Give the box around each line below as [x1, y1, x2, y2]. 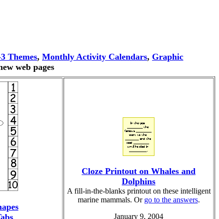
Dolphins [122, 176, 155, 186]
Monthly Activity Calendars [42, 52, 147, 62]
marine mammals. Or [77, 196, 144, 204]
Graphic [152, 52, 183, 62]
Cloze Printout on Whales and [82, 166, 196, 176]
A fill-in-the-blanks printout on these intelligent [66, 187, 211, 195]
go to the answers [144, 196, 198, 204]
